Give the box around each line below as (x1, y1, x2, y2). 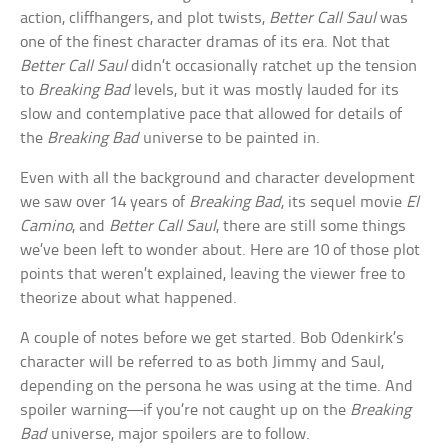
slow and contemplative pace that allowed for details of (20, 106, 403, 123)
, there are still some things (216, 218, 407, 235)
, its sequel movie (281, 194, 407, 211)
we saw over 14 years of (20, 194, 190, 211)
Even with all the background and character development (20, 170, 416, 187)
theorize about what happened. (20, 290, 238, 307)
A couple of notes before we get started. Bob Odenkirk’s (20, 330, 405, 347)
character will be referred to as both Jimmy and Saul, (20, 354, 385, 371)
